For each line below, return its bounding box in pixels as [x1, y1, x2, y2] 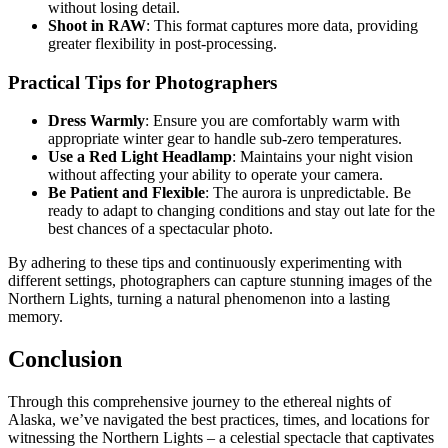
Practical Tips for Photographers [8, 71, 277, 93]
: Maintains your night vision [232, 148, 413, 166]
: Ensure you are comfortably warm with [145, 112, 400, 130]
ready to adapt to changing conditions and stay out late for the [48, 202, 435, 220]
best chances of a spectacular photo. [48, 220, 273, 238]
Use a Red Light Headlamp [48, 148, 232, 166]
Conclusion [8, 346, 122, 373]
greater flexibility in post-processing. [48, 34, 277, 52]
